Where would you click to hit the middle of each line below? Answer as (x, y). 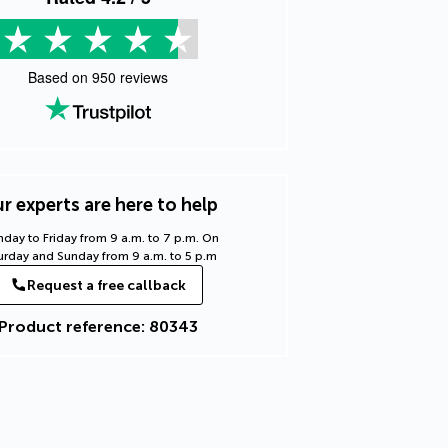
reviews (142, 77)
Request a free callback (106, 285)
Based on (60, 77)
